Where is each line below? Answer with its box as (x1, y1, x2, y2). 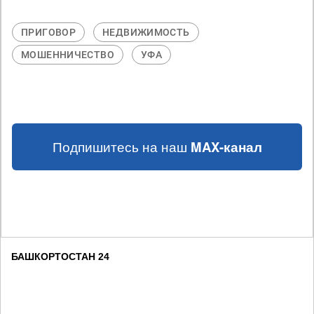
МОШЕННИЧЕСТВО (21, 49, 114, 60)
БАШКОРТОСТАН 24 (11, 251, 109, 262)
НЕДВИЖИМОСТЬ (102, 27, 190, 38)
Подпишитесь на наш (52, 137, 191, 156)
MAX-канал (190, 137, 262, 156)
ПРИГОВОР (21, 27, 76, 38)
